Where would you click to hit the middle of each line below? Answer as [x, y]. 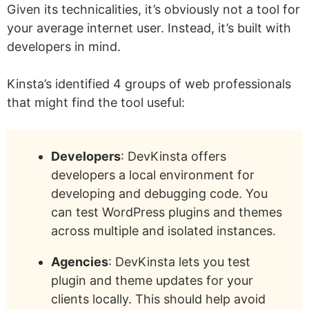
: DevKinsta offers [173, 157]
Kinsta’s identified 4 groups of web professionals [149, 84]
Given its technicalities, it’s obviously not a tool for [153, 10]
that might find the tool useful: [96, 103]
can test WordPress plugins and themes [167, 212]
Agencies [80, 262]
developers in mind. [64, 47]
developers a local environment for [153, 175]
